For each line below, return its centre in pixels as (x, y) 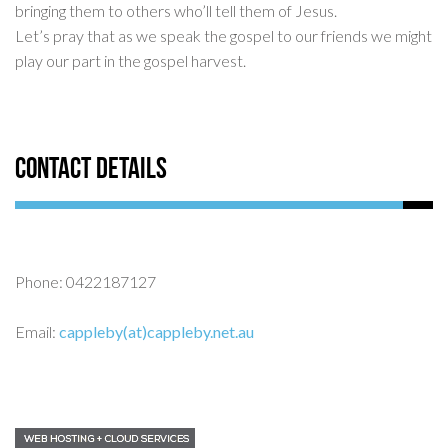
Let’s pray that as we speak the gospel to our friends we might (223, 36)
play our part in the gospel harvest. (130, 61)
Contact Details (91, 171)
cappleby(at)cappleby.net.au (156, 332)
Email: (37, 332)
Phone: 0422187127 (85, 282)
